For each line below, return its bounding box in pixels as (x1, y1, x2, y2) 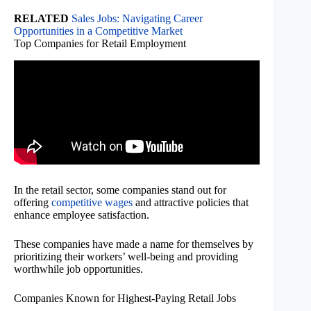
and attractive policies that (133, 196, 249, 208)
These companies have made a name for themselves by (14, 237, 253, 250)
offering (14, 196, 51, 208)
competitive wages (51, 196, 133, 208)
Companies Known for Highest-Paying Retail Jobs (14, 292, 236, 304)
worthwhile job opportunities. (14, 262, 143, 275)
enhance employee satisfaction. (14, 208, 149, 221)
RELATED (14, 12, 69, 25)
